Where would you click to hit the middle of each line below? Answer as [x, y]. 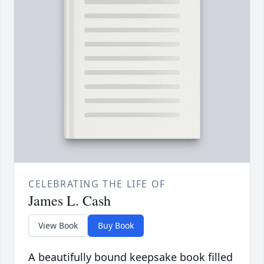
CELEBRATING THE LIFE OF [97, 184]
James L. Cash [70, 201]
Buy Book [116, 226]
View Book [58, 226]
